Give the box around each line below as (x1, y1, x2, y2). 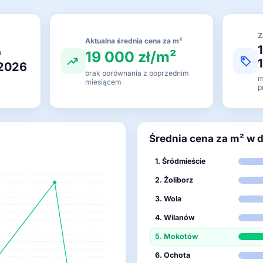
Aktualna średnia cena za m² (85, 36, 183, 45)
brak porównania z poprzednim (85, 68, 189, 77)
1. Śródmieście (155, 157, 205, 166)
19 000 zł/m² (85, 48, 177, 66)
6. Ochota (155, 251, 190, 259)
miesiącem (85, 77, 122, 86)
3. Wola (155, 194, 181, 203)
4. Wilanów (155, 213, 195, 222)
